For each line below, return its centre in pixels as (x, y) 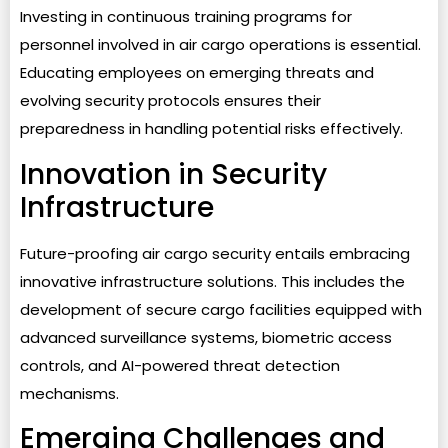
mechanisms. (69, 393)
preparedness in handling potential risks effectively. (211, 129)
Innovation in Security (173, 174)
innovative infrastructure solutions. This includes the (212, 281)
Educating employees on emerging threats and (197, 73)
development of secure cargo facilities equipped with (221, 309)
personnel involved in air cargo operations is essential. (220, 45)
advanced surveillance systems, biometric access (206, 337)
